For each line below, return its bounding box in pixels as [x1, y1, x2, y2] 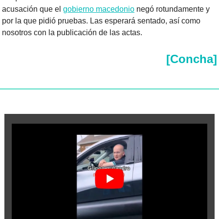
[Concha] [166, 52, 217, 66]
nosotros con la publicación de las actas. [2, 28, 142, 37]
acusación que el [2, 5, 63, 14]
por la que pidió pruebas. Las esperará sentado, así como [2, 17, 200, 25]
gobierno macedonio [63, 5, 134, 14]
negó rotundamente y [134, 5, 210, 14]
